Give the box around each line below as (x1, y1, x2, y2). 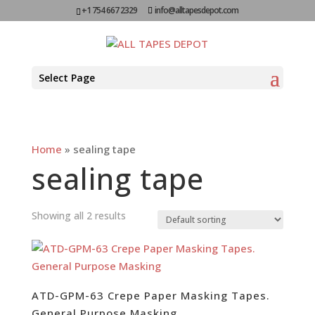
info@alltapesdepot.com (155, 4, 239, 16)
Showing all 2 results (31, 209, 126, 222)
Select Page (38, 71, 95, 85)
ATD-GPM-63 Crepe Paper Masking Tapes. (31, 288, 270, 302)
